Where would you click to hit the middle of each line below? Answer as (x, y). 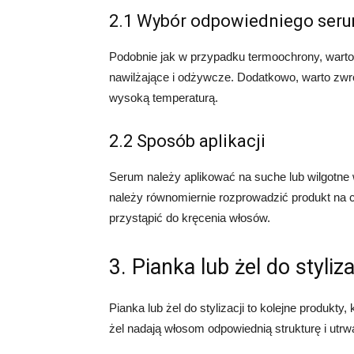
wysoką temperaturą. (164, 98)
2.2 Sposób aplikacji (187, 141)
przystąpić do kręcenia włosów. (190, 218)
